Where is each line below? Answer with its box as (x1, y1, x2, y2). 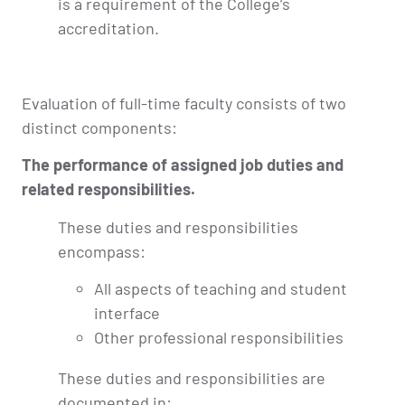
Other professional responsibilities (94, 326, 344, 347)
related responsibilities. (22, 179, 195, 200)
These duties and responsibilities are (58, 367, 325, 388)
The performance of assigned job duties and (22, 155, 344, 175)
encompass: (58, 240, 146, 261)
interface (94, 302, 160, 323)
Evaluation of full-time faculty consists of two (22, 92, 346, 113)
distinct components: (22, 117, 177, 137)
